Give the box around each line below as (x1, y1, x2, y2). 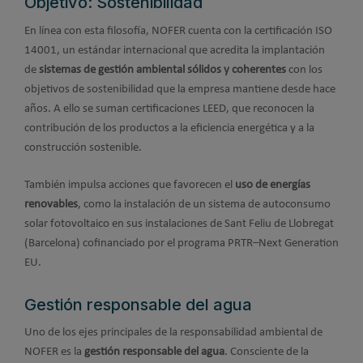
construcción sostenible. (24, 141, 142, 154)
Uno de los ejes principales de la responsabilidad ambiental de (24, 327, 322, 340)
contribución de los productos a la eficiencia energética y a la (24, 122, 314, 135)
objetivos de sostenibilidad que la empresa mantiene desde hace (24, 83, 335, 96)
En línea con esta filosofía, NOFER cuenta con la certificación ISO (24, 24, 332, 37)
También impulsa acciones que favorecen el (24, 179, 235, 192)
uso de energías (235, 179, 310, 192)
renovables (24, 199, 78, 211)
